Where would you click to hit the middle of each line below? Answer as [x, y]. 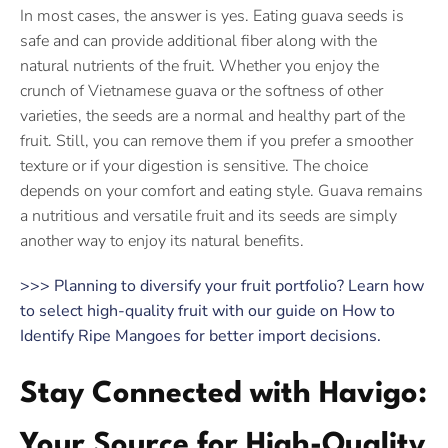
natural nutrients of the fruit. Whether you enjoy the [199, 66]
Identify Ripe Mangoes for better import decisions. [200, 336]
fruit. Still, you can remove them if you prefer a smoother [216, 141]
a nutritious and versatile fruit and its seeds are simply [208, 216]
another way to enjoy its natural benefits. [162, 241]
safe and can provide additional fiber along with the [198, 41]
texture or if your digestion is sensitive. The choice [194, 166]
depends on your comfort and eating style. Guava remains [221, 191]
